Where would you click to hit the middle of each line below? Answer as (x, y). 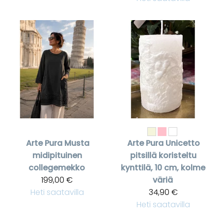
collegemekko (56, 168)
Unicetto (183, 143)
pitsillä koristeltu (163, 156)
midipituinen (57, 156)
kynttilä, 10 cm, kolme (163, 168)
